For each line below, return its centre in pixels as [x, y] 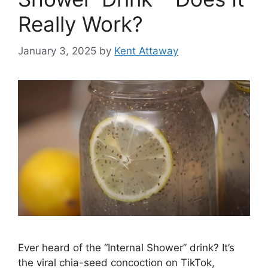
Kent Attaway [146, 51]
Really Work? [80, 24]
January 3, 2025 [57, 51]
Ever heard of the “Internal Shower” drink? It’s [126, 247]
